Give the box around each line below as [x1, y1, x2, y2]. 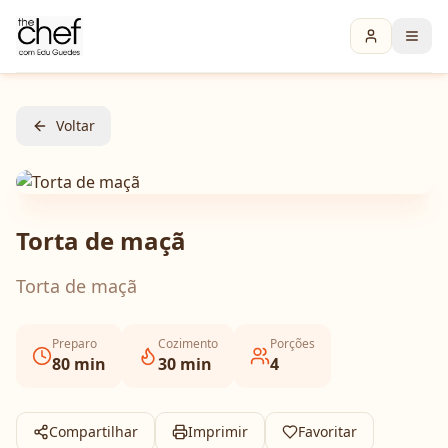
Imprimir [188, 422, 248, 441]
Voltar [56, 116, 95, 135]
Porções [270, 335, 315, 352]
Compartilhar [49, 422, 138, 441]
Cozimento [158, 335, 218, 352]
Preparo [52, 335, 97, 352]
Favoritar [298, 422, 357, 441]
